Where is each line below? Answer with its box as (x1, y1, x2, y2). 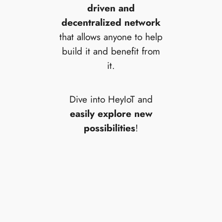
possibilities (84, 120, 135, 135)
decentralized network (61, 15, 161, 30)
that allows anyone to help (59, 30, 163, 44)
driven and (87, 1, 135, 15)
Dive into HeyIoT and (69, 92, 153, 106)
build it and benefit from (62, 44, 160, 58)
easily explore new (69, 106, 153, 120)
